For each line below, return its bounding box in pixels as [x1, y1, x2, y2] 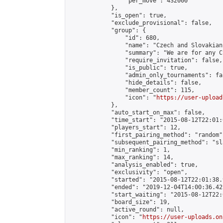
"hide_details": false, [69, 79, 202, 86]
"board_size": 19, [69, 199, 170, 206]
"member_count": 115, [69, 87, 195, 94]
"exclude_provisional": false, [69, 19, 212, 26]
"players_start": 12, [69, 124, 181, 131]
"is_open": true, [69, 12, 167, 19]
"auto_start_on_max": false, [69, 109, 205, 116]
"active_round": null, [69, 206, 184, 213]
